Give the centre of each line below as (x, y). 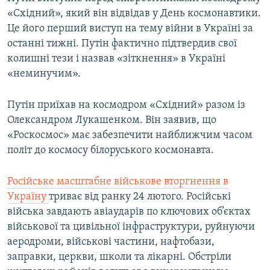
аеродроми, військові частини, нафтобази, (111, 242)
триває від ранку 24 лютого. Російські (140, 197)
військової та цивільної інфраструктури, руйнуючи (131, 227)
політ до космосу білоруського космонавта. (111, 151)
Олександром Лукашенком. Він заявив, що (112, 121)
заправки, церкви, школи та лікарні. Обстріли (119, 257)
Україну (28, 197)
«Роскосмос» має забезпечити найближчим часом (130, 136)
